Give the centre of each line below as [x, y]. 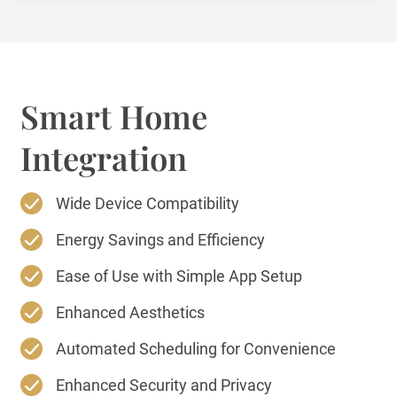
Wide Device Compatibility [148, 203]
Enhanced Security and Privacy [164, 385]
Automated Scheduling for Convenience [196, 348]
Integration [104, 157]
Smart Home [114, 116]
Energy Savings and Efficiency [161, 239]
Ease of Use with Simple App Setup [179, 276]
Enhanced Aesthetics [131, 312]
